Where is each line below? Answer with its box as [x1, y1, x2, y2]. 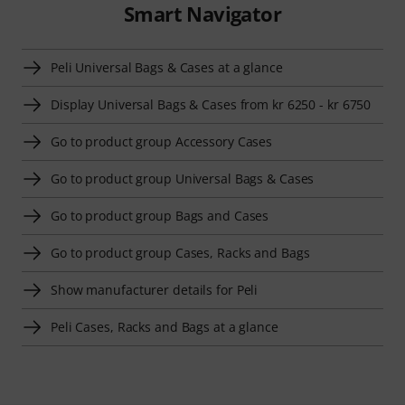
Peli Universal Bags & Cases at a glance [51, 59, 283, 77]
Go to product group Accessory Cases [51, 133, 273, 151]
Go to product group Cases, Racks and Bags [51, 244, 310, 262]
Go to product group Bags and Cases [51, 207, 269, 225]
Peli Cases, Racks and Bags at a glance [51, 318, 278, 336]
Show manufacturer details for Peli [51, 281, 259, 299]
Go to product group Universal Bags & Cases [51, 170, 315, 188]
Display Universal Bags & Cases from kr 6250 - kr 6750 [51, 96, 372, 114]
